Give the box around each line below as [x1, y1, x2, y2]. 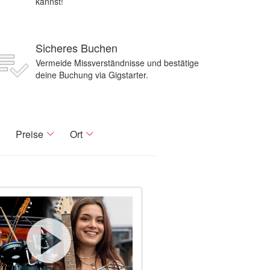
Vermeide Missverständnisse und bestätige [36, 57, 199, 69]
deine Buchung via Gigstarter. [36, 69, 148, 81]
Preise [16, 127, 43, 141]
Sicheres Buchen [36, 40, 118, 55]
